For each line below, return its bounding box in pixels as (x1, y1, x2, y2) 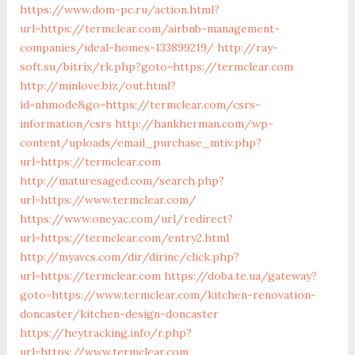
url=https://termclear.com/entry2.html (19, 230, 229, 245)
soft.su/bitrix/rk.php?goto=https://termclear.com (19, 59, 293, 74)
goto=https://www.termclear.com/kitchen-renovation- (19, 287, 316, 302)
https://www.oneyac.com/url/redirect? (19, 211, 233, 226)
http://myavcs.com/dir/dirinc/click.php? (19, 249, 239, 264)
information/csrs (19, 116, 112, 131)
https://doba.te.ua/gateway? (163, 268, 317, 283)
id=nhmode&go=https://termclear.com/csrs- (19, 97, 261, 112)
